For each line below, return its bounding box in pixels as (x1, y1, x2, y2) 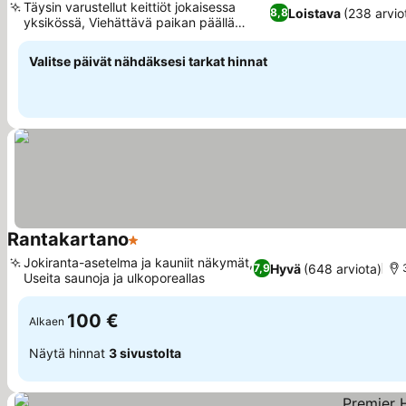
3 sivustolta (109, 344, 181, 361)
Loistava (287, 5, 341, 21)
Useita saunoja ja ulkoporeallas (24, 270, 205, 285)
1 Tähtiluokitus (128, 240, 226, 258)
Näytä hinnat (29, 344, 109, 361)
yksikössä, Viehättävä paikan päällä (24, 14, 235, 30)
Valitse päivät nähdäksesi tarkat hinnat (29, 53, 267, 69)
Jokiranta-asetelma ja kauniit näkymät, (24, 255, 253, 270)
